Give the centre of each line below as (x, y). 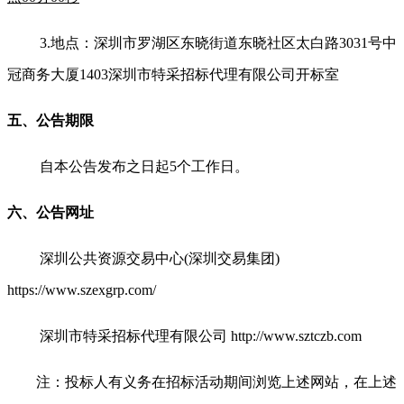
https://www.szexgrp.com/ (82, 289)
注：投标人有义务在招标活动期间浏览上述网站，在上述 (216, 381)
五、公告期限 (50, 120)
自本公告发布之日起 (105, 166)
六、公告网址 (50, 212)
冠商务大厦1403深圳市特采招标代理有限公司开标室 (173, 74)
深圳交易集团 (232, 258)
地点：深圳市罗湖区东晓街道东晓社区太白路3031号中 (224, 42)
